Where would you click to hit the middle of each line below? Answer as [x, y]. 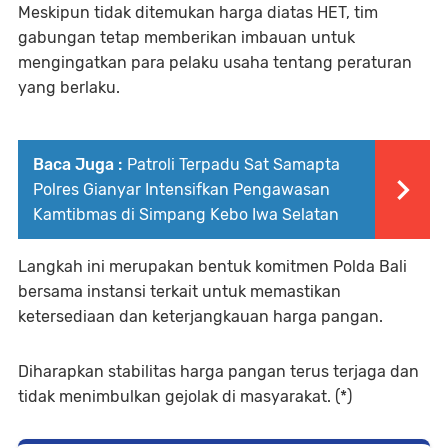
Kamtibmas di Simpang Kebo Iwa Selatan [186, 214]
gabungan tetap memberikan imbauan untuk [186, 37]
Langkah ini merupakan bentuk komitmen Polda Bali [212, 266]
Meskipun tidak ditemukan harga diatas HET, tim [198, 12]
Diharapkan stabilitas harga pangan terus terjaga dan [218, 371]
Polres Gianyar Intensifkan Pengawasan [181, 189]
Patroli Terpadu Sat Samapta [233, 164]
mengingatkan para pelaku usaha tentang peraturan [215, 62]
